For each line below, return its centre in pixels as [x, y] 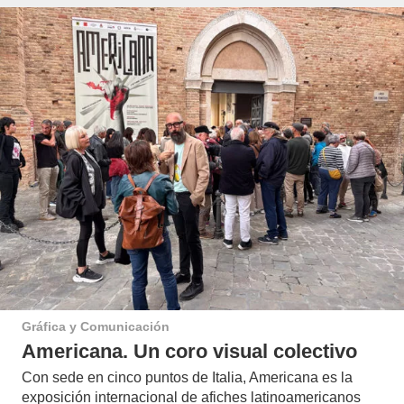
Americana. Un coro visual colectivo [189, 352]
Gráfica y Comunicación [96, 327]
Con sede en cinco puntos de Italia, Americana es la [187, 378]
